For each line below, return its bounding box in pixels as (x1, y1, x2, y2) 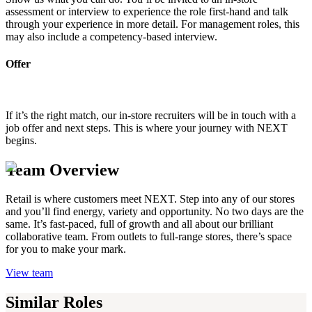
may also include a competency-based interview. (6, 31, 217, 43)
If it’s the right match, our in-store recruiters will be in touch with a (6, 109, 296, 121)
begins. (6, 134, 37, 146)
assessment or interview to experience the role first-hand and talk (6, 6, 288, 18)
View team (6, 267, 53, 279)
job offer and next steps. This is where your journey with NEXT (6, 121, 288, 134)
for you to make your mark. (6, 243, 126, 256)
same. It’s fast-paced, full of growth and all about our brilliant (6, 218, 273, 231)
